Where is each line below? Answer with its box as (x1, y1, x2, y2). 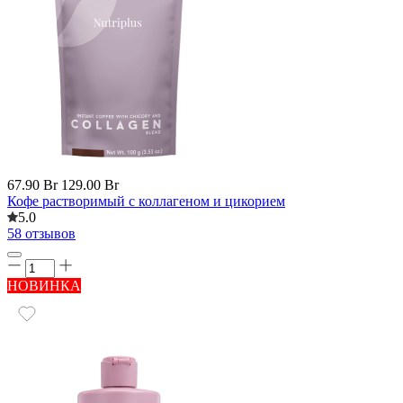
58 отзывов (7, 226, 76, 241)
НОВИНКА (7, 278, 81, 293)
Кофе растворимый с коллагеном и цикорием (7, 193, 285, 209)
